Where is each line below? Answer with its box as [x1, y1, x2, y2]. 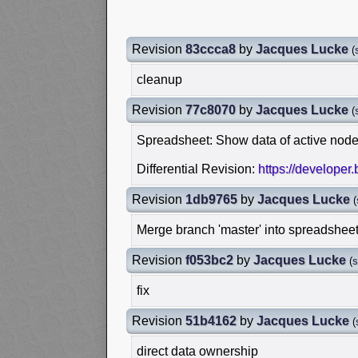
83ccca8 [185, 42, 236, 56]
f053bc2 [185, 253, 233, 267]
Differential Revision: [137, 161, 258, 176]
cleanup [137, 72, 182, 86]
